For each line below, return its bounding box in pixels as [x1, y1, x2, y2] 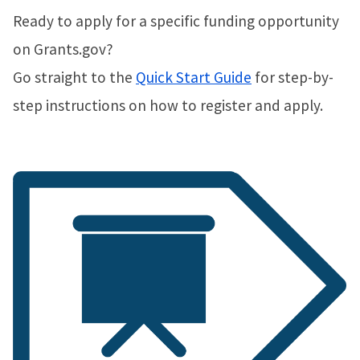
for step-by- [252, 67, 333, 87]
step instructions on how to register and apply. [13, 95, 323, 115]
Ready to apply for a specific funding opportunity [13, 10, 339, 31]
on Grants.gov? [13, 39, 113, 59]
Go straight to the [13, 67, 136, 87]
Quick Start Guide [136, 67, 252, 87]
